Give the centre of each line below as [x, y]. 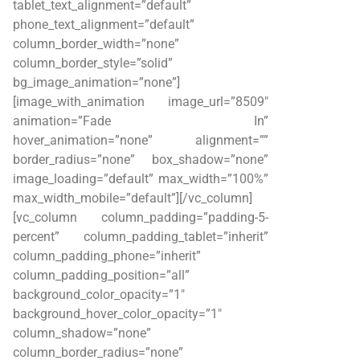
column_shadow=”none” [82, 333]
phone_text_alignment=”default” [104, 24]
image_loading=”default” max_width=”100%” [141, 178]
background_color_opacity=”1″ [99, 294]
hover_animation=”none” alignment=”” [141, 140]
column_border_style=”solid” [93, 63]
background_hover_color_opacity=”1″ [117, 313]
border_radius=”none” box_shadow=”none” [141, 159]
